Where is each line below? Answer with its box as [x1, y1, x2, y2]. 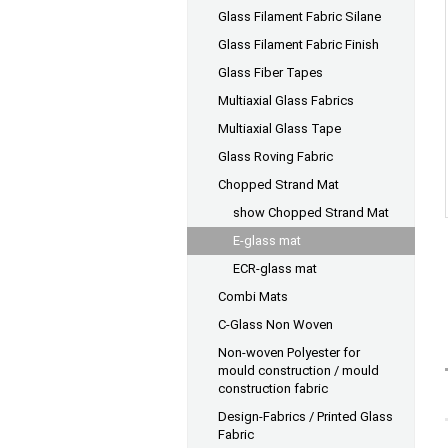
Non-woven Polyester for [218, 345, 360, 360]
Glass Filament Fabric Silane [218, 9, 381, 24]
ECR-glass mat [233, 261, 317, 276]
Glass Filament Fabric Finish [218, 37, 379, 52]
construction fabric [218, 381, 328, 396]
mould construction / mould [218, 363, 379, 378]
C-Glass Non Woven [218, 317, 333, 332]
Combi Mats [218, 289, 288, 304]
